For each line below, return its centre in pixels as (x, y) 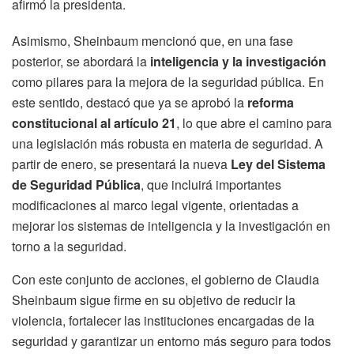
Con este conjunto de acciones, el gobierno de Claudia (166, 279)
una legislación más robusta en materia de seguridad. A (168, 143)
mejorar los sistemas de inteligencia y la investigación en (171, 225)
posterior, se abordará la (81, 61)
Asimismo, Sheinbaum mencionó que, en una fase (153, 40)
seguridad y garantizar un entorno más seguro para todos (171, 341)
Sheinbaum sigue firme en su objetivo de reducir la (154, 299)
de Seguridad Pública (76, 184)
